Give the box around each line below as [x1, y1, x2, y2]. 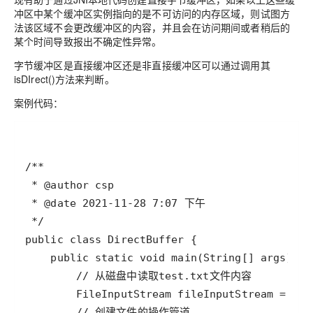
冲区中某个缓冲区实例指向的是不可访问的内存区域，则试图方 [14, 6, 290, 20]
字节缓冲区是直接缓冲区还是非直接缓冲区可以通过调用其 [14, 57, 270, 72]
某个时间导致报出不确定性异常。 [14, 34, 162, 48]
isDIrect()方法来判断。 [14, 71, 115, 86]
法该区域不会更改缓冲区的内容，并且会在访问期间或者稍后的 [14, 20, 290, 34]
